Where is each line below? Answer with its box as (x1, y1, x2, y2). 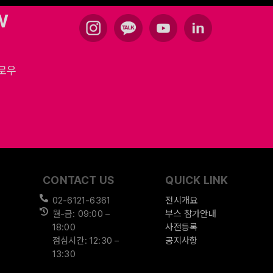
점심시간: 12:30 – (52, 235, 119, 246)
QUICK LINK (165, 174, 229, 186)
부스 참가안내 (165, 208, 216, 219)
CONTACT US (43, 174, 115, 186)
